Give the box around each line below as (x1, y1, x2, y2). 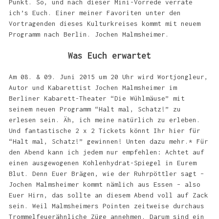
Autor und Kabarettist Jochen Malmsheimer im (8, 84, 177, 91)
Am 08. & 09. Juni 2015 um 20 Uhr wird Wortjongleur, (8, 73, 208, 81)
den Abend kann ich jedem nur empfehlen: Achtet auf (8, 148, 204, 156)
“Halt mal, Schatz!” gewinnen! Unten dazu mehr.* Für (8, 137, 208, 145)
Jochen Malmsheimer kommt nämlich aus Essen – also (8, 180, 200, 188)
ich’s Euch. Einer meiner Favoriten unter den (8, 9, 181, 17)
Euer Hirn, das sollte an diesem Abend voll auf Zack (8, 191, 208, 199)
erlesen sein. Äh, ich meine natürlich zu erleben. (8, 116, 200, 124)
